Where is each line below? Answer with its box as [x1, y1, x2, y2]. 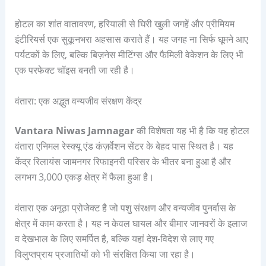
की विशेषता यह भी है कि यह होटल [134, 124, 249, 138]
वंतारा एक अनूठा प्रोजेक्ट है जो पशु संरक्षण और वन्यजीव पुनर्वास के [14, 201, 236, 214]
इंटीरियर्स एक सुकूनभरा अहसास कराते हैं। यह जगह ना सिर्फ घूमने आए [14, 33, 248, 46]
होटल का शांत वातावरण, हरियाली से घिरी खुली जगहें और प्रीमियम [14, 17, 235, 31]
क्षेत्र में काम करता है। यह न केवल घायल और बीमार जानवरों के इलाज [14, 216, 247, 230]
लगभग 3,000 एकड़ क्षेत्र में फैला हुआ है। [14, 170, 154, 184]
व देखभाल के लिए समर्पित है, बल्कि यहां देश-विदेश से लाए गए [14, 232, 214, 245]
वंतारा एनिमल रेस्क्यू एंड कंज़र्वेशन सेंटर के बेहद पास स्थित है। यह [14, 140, 233, 153]
